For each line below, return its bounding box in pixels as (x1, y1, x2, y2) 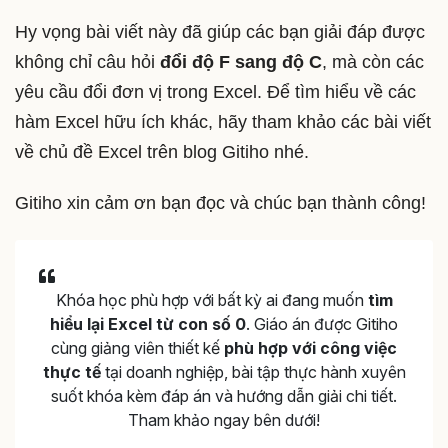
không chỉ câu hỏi (15, 51, 160, 72)
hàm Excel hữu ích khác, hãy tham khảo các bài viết (15, 111, 431, 132)
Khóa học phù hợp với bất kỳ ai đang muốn (55, 289, 368, 310)
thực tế (42, 361, 101, 382)
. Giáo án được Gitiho (246, 313, 398, 334)
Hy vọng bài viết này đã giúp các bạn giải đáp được (15, 21, 425, 42)
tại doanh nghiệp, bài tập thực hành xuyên (100, 361, 406, 382)
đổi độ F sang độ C (160, 51, 322, 72)
